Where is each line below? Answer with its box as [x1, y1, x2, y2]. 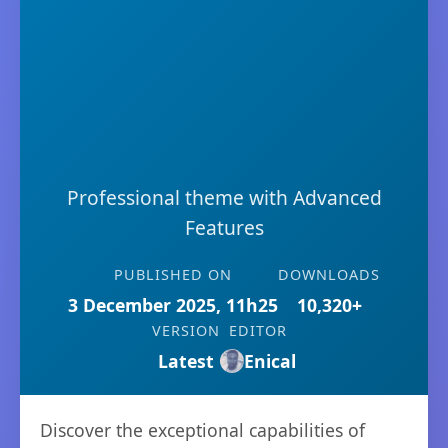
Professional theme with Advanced [66, 184, 382, 211]
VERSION [152, 321, 220, 340]
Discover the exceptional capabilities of [40, 418, 365, 442]
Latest [158, 349, 214, 373]
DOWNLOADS [278, 265, 380, 284]
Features [184, 214, 264, 241]
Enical [244, 349, 296, 373]
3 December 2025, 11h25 [68, 293, 278, 317]
